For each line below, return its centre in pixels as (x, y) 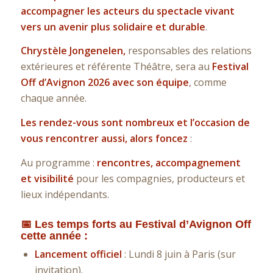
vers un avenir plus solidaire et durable (113, 27)
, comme (207, 83)
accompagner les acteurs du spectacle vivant (127, 11)
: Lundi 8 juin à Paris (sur (179, 254)
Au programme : (58, 162)
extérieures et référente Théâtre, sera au (115, 67)
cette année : (54, 236)
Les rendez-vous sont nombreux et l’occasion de (135, 122)
